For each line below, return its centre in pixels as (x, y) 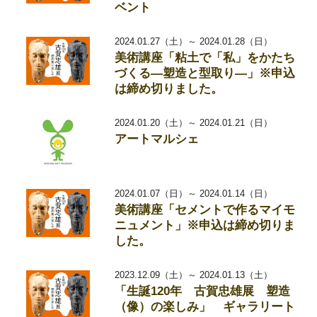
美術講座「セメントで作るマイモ (205, 210)
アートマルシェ (157, 139)
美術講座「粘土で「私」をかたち (205, 58)
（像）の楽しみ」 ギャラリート (205, 307)
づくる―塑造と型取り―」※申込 (205, 73)
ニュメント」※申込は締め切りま (205, 225)
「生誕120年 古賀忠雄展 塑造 (203, 291)
